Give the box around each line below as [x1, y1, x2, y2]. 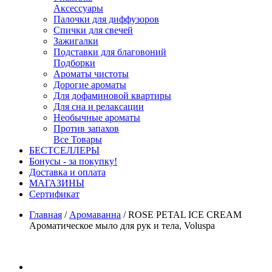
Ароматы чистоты [53, 69, 129, 79]
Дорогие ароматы [53, 80, 126, 90]
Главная [29, 209, 62, 220]
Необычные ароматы [53, 112, 140, 123]
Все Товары [53, 134, 102, 144]
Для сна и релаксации [53, 101, 144, 112]
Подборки [53, 58, 95, 68]
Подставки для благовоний [53, 47, 166, 57]
